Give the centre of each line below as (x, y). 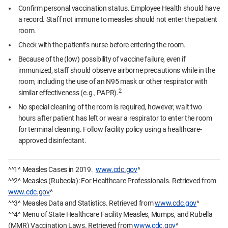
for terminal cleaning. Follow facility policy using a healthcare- (110, 130)
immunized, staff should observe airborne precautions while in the (117, 70)
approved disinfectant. (53, 141)
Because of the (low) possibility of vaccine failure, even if (102, 59)
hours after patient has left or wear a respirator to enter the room (115, 118)
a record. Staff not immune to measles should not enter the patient (118, 20)
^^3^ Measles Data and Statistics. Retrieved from (82, 203)
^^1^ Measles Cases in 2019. (52, 170)
